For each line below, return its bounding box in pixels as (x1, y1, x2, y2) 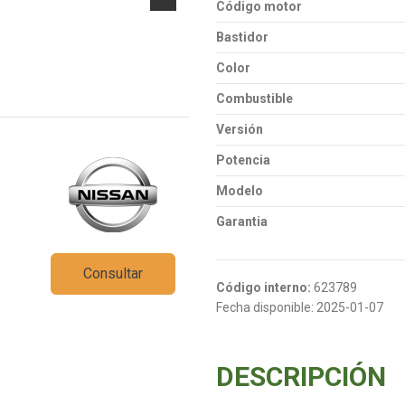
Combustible (216, 91, 293, 107)
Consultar (83, 264, 143, 282)
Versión (216, 122, 263, 137)
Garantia (216, 214, 268, 230)
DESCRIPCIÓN (216, 360, 386, 392)
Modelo (216, 184, 263, 199)
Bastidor (216, 30, 268, 45)
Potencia (216, 153, 270, 168)
